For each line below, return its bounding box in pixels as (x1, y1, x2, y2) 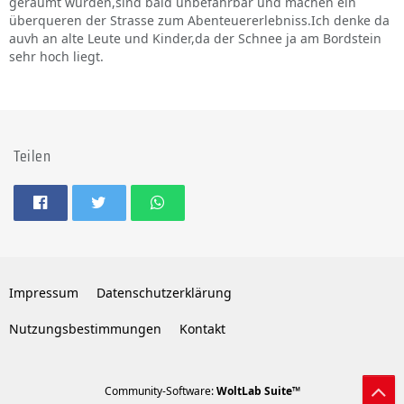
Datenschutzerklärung (96, 284, 232, 301)
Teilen (14, 143, 50, 169)
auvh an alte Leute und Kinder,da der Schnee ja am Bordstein (9, 30, 381, 47)
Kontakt (179, 320, 225, 337)
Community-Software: (104, 383, 216, 399)
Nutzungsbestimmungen (9, 320, 161, 337)
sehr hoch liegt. (9, 48, 104, 65)
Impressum (9, 284, 78, 301)
